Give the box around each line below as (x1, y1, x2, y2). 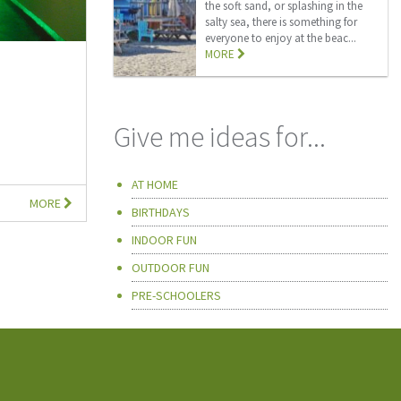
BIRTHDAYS (132, 204, 190, 220)
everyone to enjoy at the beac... (204, 30, 356, 46)
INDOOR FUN (132, 232, 197, 248)
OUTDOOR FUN (132, 260, 209, 276)
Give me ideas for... (114, 119, 326, 155)
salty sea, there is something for (204, 14, 357, 30)
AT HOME (132, 176, 178, 192)
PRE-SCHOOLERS (132, 287, 221, 303)
